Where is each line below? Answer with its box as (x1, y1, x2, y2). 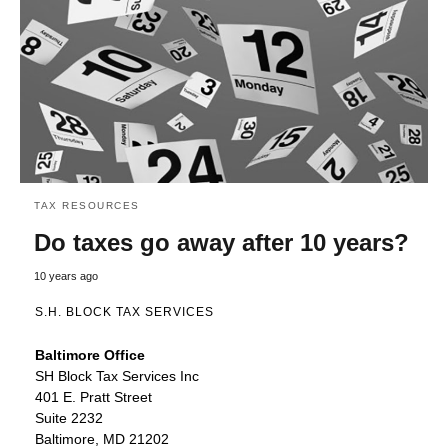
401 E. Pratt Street (35, 388, 152, 405)
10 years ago (34, 269, 98, 282)
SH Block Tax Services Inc (35, 367, 199, 384)
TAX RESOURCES (34, 199, 140, 211)
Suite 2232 (35, 409, 103, 426)
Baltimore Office (35, 346, 145, 363)
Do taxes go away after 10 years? (34, 228, 409, 256)
